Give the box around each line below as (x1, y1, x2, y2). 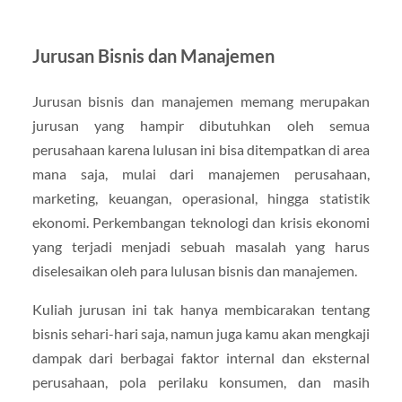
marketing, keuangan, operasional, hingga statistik (31, 189, 371, 207)
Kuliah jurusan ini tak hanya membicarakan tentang (31, 301, 371, 319)
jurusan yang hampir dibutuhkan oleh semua (31, 117, 371, 135)
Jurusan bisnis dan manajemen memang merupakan (31, 92, 371, 110)
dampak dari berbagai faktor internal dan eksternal (31, 349, 371, 367)
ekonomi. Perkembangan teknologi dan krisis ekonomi (31, 214, 371, 232)
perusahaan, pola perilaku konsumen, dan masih (31, 373, 371, 391)
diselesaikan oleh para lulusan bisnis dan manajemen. (31, 262, 357, 280)
